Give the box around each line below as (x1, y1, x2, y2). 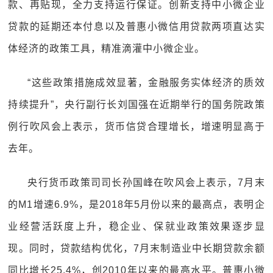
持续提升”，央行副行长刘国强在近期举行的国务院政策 (8, 99, 265, 110)
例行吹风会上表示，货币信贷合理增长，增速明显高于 (8, 121, 265, 132)
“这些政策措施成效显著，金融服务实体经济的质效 (27, 77, 265, 88)
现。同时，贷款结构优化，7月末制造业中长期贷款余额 (8, 243, 265, 253)
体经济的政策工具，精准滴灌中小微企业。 (8, 43, 205, 54)
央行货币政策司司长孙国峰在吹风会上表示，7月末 (27, 177, 265, 188)
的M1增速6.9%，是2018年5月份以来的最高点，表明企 (8, 199, 265, 210)
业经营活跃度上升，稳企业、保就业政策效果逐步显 (8, 221, 265, 232)
